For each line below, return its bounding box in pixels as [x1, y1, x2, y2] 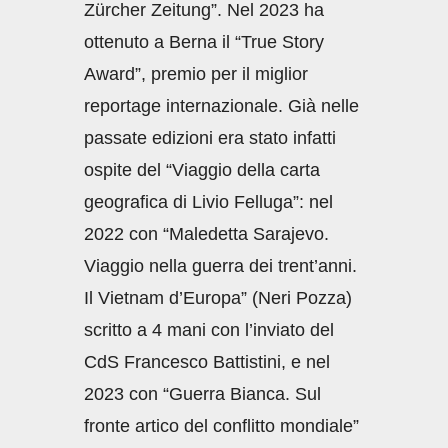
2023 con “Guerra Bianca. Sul [84, 384, 321, 404]
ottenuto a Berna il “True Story [84, 32, 324, 52]
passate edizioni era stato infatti [84, 128, 336, 148]
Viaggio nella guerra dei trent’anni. [84, 256, 357, 276]
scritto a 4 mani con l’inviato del [84, 320, 334, 340]
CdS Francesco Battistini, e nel [84, 352, 330, 372]
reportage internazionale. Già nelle [84, 96, 359, 116]
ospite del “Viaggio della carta [84, 160, 320, 180]
